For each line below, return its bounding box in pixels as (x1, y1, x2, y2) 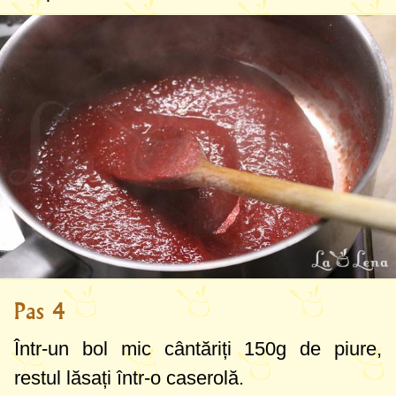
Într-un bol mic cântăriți (14, 338, 245, 361)
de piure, (286, 338, 383, 361)
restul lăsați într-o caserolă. (14, 367, 244, 390)
